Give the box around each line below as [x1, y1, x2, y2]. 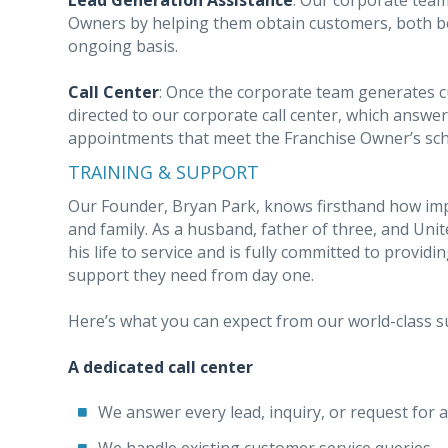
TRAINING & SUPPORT [68, 160, 259, 184]
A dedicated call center [68, 356, 253, 378]
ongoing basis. [68, 35, 178, 57]
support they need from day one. [68, 264, 314, 286]
